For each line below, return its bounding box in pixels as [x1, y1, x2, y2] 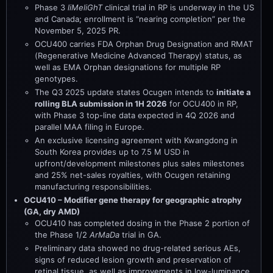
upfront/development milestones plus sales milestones [35, 158, 244, 168]
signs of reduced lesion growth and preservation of [35, 254, 232, 264]
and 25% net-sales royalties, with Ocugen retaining [35, 169, 230, 180]
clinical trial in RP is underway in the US [102, 2, 254, 12]
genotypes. [35, 73, 78, 83]
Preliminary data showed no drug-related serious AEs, [35, 243, 241, 253]
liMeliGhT [68, 2, 102, 12]
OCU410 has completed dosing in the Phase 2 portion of [35, 218, 250, 228]
